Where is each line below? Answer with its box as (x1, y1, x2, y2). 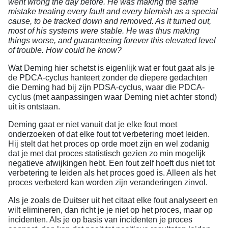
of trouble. (8, 46, 46, 55)
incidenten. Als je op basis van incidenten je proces (8, 215, 192, 224)
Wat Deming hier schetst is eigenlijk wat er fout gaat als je (8, 64, 215, 73)
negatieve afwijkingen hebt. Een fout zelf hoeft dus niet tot (8, 159, 215, 168)
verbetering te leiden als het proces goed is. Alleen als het (8, 168, 216, 178)
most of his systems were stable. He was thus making (8, 26, 199, 36)
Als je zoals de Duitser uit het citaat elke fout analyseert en (8, 196, 218, 205)
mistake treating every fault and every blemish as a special (8, 7, 218, 16)
